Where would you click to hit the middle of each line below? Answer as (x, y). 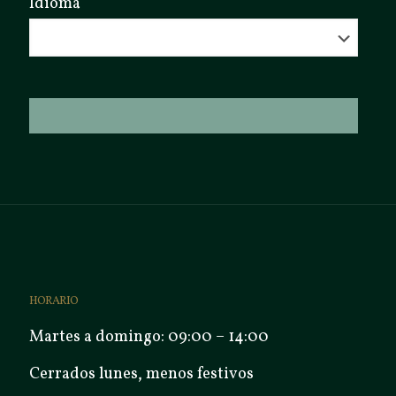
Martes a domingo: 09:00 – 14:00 (149, 337)
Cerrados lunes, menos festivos (141, 374)
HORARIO (53, 301)
